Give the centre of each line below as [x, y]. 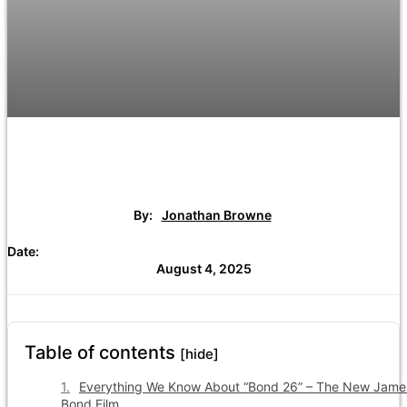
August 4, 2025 [203, 268]
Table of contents [102, 352]
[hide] [199, 353]
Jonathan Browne [216, 215]
